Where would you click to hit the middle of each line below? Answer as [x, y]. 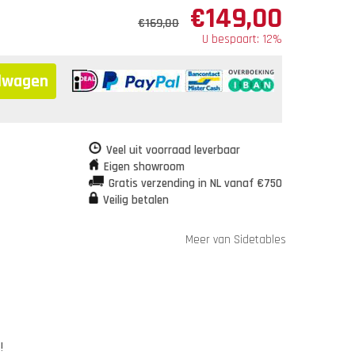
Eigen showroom [145, 167]
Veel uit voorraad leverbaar [173, 150]
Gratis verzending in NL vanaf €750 [195, 183]
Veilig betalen [136, 200]
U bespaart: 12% [242, 39]
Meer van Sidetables [236, 240]
